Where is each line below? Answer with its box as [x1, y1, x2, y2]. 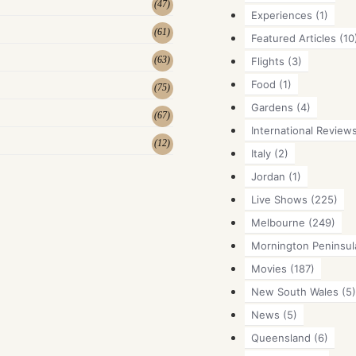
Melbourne [250, 215, 305, 229]
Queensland [250, 331, 311, 344]
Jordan [250, 169, 285, 183]
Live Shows [250, 192, 308, 206]
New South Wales [250, 284, 339, 298]
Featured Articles [250, 31, 336, 44]
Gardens [250, 100, 293, 114]
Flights [250, 54, 284, 68]
